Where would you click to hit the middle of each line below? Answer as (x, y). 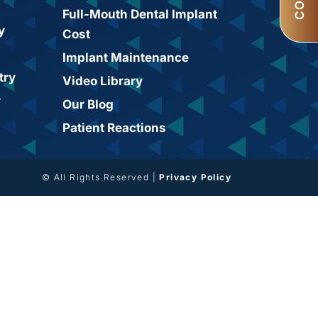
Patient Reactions (114, 128)
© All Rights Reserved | (100, 177)
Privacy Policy (195, 177)
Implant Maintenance (125, 57)
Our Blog (88, 104)
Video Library (102, 81)
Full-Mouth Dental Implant (139, 14)
